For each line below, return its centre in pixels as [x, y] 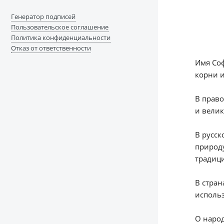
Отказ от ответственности [51, 48]
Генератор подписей [43, 17]
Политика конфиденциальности [60, 38]
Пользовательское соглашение [59, 27]
